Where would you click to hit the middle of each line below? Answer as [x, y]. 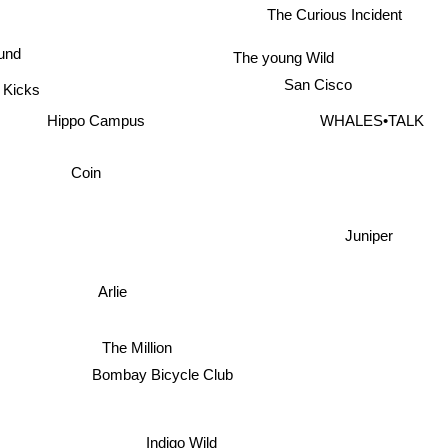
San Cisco [316, 81]
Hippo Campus [97, 116]
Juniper [369, 235]
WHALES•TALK [372, 120]
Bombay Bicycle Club [163, 372]
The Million [144, 344]
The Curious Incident [335, 15]
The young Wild [287, 62]
